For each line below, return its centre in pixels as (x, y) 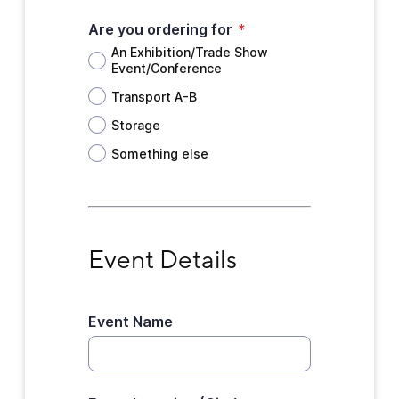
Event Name (130, 322)
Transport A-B (154, 96)
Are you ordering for (160, 29)
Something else (159, 153)
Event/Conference (166, 68)
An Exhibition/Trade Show (189, 52)
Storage (135, 125)
